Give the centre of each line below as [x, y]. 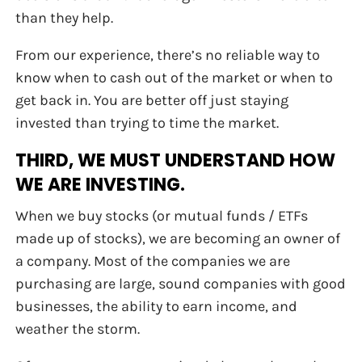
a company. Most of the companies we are [153, 261]
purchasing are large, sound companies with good [181, 284]
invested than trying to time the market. [147, 123]
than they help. [65, 18]
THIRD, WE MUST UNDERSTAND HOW [176, 161]
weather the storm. [78, 329]
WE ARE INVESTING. [101, 185]
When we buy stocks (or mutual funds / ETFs [162, 216]
